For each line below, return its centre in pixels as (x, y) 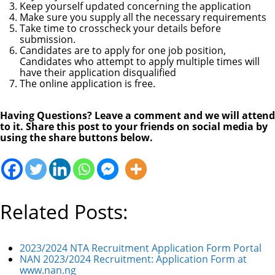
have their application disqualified (98, 72)
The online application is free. (87, 83)
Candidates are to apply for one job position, (123, 50)
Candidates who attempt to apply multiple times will (140, 61)
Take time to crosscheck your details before (120, 28)
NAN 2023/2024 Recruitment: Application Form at (133, 259)
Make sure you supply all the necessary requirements (143, 17)
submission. (48, 39)
